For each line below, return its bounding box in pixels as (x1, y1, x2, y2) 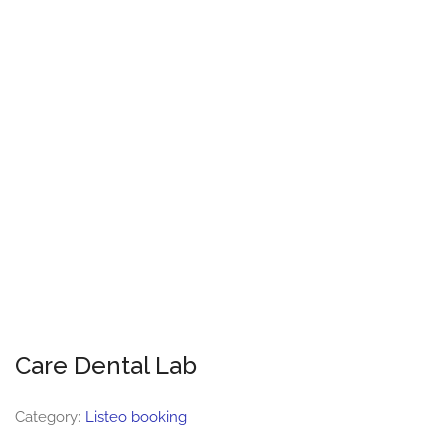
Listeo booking (85, 408, 187, 426)
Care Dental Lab (15, 351, 197, 380)
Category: (15, 408, 85, 426)
